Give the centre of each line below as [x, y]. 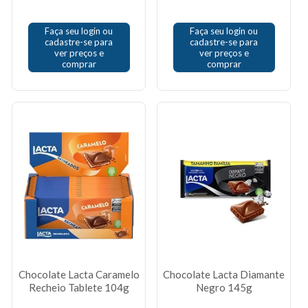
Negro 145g [224, 287]
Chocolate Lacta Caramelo [79, 274]
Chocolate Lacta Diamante [224, 274]
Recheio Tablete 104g [79, 287]
